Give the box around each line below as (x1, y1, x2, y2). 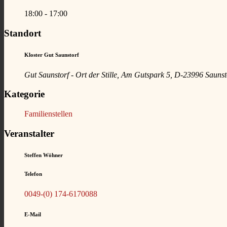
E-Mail (24, 211, 41, 217)
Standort (4, 27, 41, 39)
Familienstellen (24, 109, 72, 118)
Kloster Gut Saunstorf (24, 51, 79, 58)
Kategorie (4, 89, 45, 100)
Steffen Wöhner (24, 152, 63, 158)
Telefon (24, 170, 42, 177)
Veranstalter (4, 128, 54, 139)
